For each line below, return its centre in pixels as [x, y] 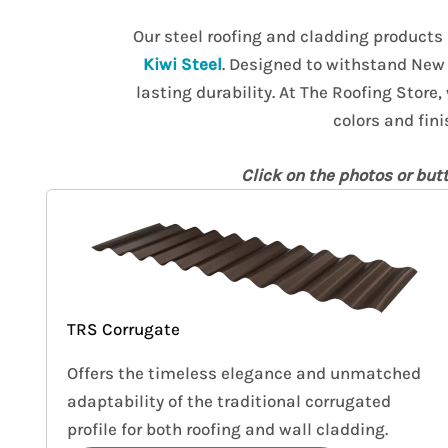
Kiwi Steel [182, 64]
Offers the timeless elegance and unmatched [244, 373]
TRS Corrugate [124, 329]
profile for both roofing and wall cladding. [228, 429]
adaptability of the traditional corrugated [229, 401]
